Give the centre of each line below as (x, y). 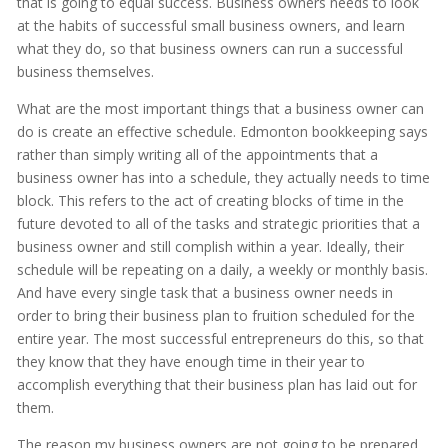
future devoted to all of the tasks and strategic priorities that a (218, 224)
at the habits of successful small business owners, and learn (210, 26)
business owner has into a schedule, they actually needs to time (223, 178)
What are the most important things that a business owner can (220, 109)
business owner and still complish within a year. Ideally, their (210, 247)
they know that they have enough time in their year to (190, 362)
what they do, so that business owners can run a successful (209, 49)
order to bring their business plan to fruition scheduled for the (215, 316)
